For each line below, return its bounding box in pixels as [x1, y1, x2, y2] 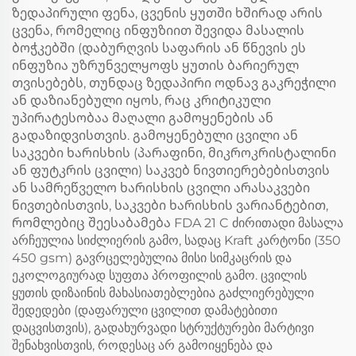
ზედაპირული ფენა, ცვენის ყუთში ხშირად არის [12, 6, 323, 21]
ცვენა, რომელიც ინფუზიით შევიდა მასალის [12, 23, 304, 38]
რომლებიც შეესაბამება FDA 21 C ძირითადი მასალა [12, 215, 343, 230]
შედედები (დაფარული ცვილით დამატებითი [12, 303, 277, 318]
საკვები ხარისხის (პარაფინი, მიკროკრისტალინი [12, 145, 336, 161]
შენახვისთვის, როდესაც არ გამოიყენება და [12, 338, 273, 353]
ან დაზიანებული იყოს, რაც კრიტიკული [12, 93, 271, 108]
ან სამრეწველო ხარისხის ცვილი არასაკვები [12, 180, 310, 195]
